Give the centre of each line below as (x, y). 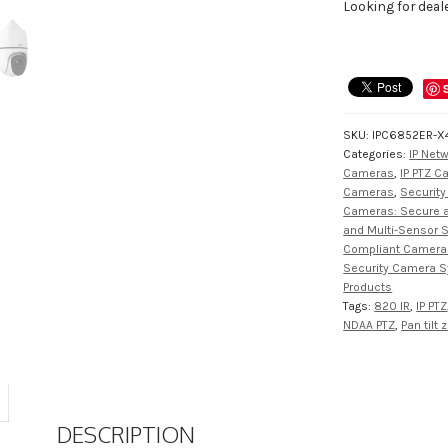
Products (368, 286)
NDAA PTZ (369, 324)
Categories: (376, 153)
